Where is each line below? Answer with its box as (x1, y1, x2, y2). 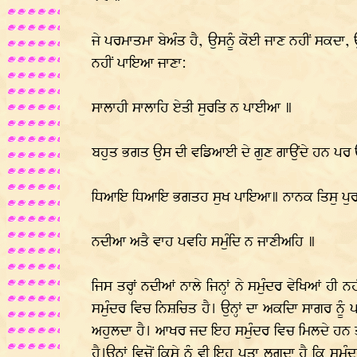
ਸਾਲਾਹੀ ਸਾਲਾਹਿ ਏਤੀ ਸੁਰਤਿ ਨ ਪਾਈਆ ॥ (92, 98, 292, 119)
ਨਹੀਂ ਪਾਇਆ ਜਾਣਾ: (92, 53, 186, 74)
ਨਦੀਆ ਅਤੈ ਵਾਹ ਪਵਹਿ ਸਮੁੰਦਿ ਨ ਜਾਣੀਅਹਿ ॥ (92, 232, 316, 253)
